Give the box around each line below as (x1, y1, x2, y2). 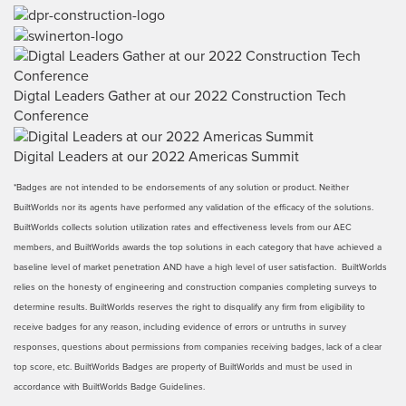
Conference (14, 106, 89, 125)
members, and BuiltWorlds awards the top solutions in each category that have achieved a (14, 242, 382, 253)
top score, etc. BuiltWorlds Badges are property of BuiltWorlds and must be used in (14, 362, 353, 372)
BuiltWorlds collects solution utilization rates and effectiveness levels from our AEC (14, 222, 352, 233)
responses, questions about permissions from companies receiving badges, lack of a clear (14, 342, 382, 353)
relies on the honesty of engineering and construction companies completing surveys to (14, 282, 377, 293)
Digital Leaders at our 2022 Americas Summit (14, 148, 299, 166)
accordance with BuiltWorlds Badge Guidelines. (14, 382, 205, 392)
